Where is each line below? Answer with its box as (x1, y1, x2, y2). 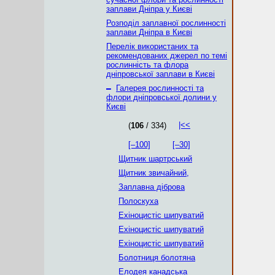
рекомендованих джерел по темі (106, 51, 227, 60)
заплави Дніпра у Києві (106, 4, 192, 14)
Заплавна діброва (118, 182, 185, 192)
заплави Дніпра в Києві (106, 28, 192, 37)
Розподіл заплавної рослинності (106, 18, 226, 28)
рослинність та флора (106, 60, 188, 69)
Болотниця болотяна (118, 253, 195, 262)
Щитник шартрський (118, 154, 192, 163)
